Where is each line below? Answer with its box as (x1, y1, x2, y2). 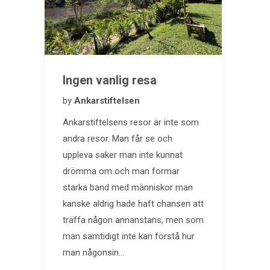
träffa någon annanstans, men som (63, 215, 204, 226)
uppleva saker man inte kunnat (63, 149, 183, 161)
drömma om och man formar (63, 166, 180, 177)
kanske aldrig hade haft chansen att (63, 198, 204, 210)
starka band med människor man (63, 182, 193, 193)
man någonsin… (63, 247, 124, 259)
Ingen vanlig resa (63, 73, 157, 88)
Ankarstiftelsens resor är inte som (63, 117, 199, 128)
